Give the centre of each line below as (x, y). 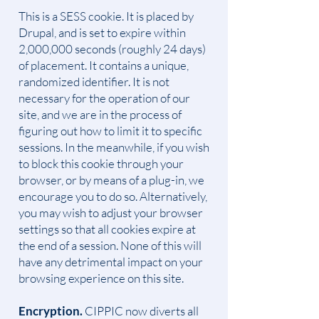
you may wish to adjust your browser (111, 213)
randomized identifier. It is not (94, 82)
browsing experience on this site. (101, 278)
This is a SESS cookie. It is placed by (106, 16)
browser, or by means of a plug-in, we (111, 180)
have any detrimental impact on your (111, 262)
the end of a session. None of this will (110, 245)
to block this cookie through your (101, 163)
